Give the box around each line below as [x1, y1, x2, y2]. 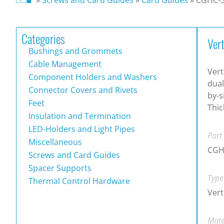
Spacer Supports [26, 162, 91, 173]
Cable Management [26, 58, 101, 69]
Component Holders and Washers [26, 71, 157, 82]
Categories [21, 29, 65, 47]
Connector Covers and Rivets [26, 84, 137, 95]
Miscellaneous [26, 136, 82, 147]
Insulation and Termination [26, 110, 131, 121]
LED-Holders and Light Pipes [26, 123, 135, 134]
